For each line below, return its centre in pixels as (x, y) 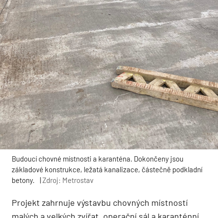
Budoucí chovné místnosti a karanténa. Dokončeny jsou (98, 158)
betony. (23, 180)
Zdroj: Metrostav (68, 180)
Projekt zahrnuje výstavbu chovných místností (100, 202)
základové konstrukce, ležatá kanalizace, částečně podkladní (107, 169)
